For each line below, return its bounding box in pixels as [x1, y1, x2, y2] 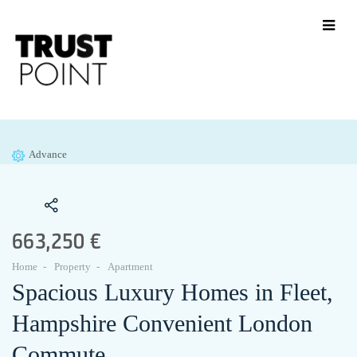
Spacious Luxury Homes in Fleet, [12, 279, 333, 306]
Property [54, 261, 91, 273]
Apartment [108, 261, 153, 273]
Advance [29, 148, 67, 161]
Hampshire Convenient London [12, 310, 312, 337]
